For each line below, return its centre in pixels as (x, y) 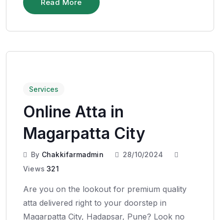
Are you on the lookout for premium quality (105, 189)
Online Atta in (73, 111)
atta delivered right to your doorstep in (95, 203)
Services (44, 89)
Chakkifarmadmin (72, 154)
